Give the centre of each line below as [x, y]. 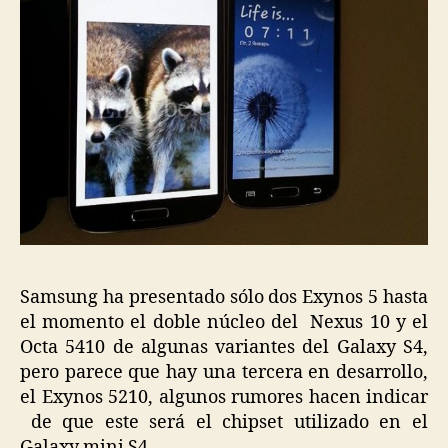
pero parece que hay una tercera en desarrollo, [224, 373]
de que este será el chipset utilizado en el [229, 423]
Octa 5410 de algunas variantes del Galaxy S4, [224, 348]
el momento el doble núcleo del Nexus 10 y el [224, 323]
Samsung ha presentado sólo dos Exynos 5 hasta [224, 298]
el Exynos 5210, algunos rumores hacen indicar [224, 398]
